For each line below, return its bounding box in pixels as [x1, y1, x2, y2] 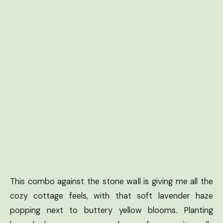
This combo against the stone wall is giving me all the [10, 176, 213, 187]
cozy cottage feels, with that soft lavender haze [10, 190, 213, 201]
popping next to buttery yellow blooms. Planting [10, 205, 213, 216]
